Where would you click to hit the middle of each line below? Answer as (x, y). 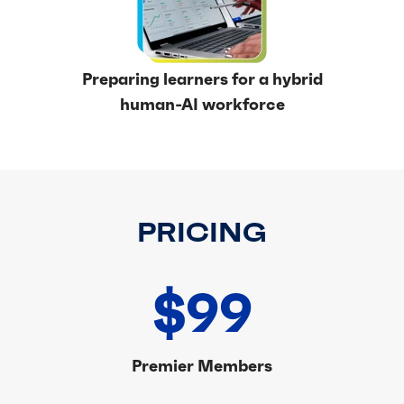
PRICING (202, 232)
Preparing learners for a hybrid (202, 79)
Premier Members (202, 366)
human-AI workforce (202, 104)
